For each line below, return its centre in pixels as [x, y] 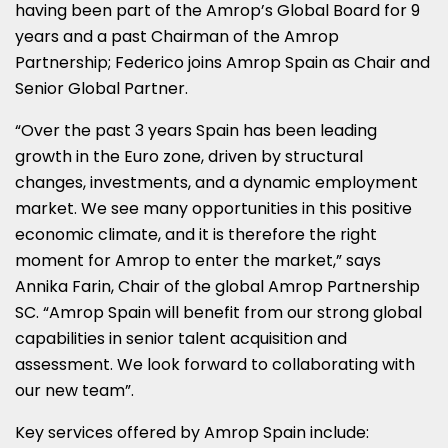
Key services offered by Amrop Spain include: [192, 432]
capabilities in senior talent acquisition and [181, 338]
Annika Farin [63, 286]
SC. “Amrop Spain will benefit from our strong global [218, 312]
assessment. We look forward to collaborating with [215, 364]
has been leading [308, 130]
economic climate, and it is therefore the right [196, 234]
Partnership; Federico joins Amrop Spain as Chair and [222, 62]
